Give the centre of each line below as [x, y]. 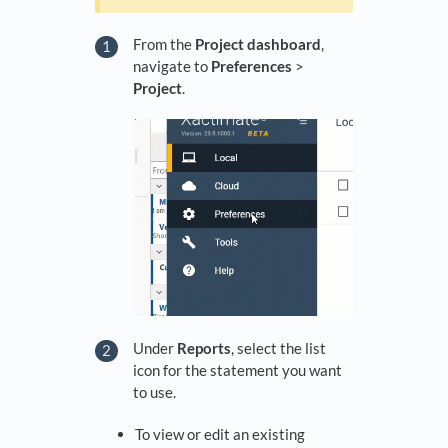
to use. [154, 391]
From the [164, 43]
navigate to [172, 65]
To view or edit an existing [220, 434]
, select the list [278, 347]
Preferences [251, 65]
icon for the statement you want [237, 369]
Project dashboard [258, 43]
